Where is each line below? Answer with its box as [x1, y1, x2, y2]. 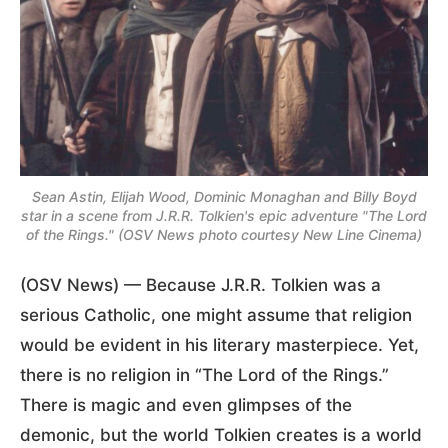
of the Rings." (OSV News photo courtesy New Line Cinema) [26, 226, 422, 244]
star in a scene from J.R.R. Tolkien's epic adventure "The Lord [21, 207, 427, 225]
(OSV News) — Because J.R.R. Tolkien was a [20, 275, 381, 296]
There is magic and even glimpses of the [20, 395, 352, 416]
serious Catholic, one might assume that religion [20, 305, 412, 326]
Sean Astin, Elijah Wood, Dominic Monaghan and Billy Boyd [31, 188, 417, 206]
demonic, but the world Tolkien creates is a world [20, 425, 422, 446]
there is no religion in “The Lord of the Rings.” [20, 365, 389, 386]
